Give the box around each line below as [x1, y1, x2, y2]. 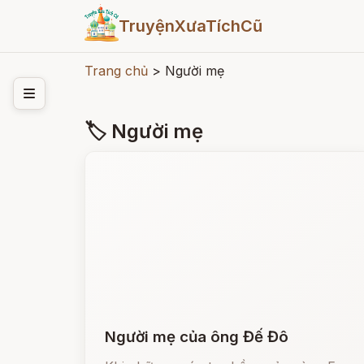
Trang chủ [84, 63, 148, 79]
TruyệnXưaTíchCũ [118, 16, 262, 36]
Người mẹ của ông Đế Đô [105, 327, 288, 346]
